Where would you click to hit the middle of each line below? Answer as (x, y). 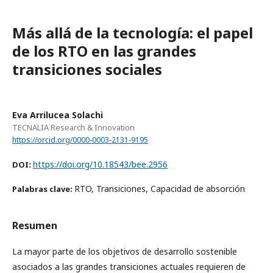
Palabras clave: (43, 189)
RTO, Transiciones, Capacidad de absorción (160, 189)
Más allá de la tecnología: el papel (133, 33)
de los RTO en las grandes (104, 51)
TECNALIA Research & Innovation (73, 128)
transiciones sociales (87, 69)
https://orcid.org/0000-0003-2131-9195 (80, 140)
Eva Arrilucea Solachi (58, 115)
